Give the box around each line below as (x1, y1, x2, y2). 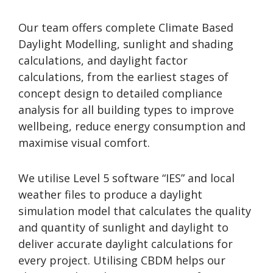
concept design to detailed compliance (18, 85, 222, 101)
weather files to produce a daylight (18, 187, 202, 202)
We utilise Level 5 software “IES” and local (18, 171, 235, 185)
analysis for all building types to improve (18, 102, 234, 117)
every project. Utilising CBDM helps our (18, 253, 225, 268)
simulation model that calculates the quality (18, 204, 251, 218)
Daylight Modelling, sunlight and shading (18, 36, 233, 51)
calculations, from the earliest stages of (18, 69, 229, 84)
